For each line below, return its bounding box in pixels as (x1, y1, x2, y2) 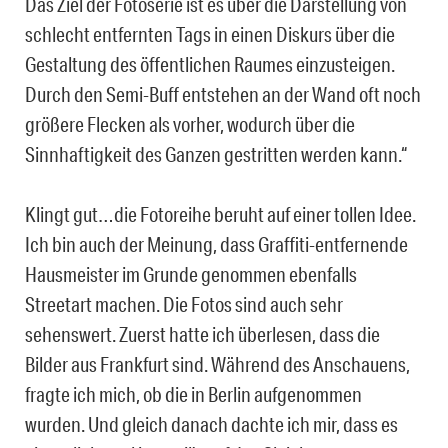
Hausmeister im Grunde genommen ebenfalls (25, 261, 357, 286)
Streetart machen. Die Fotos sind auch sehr (25, 291, 343, 316)
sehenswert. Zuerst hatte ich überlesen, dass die (25, 321, 380, 346)
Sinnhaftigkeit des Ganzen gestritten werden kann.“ (25, 141, 407, 166)
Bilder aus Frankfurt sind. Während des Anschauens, (25, 351, 410, 376)
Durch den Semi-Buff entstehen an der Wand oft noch (25, 81, 421, 106)
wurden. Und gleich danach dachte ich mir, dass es (25, 411, 398, 436)
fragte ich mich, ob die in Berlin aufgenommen (25, 381, 362, 406)
